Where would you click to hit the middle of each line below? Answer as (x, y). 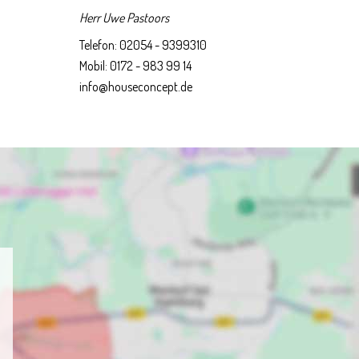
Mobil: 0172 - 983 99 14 (135, 66)
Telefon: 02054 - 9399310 (143, 45)
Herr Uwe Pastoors (124, 18)
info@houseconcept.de (135, 87)
